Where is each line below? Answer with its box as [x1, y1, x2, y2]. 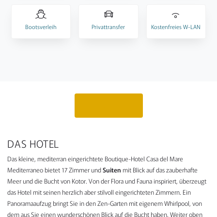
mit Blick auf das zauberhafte [123, 165, 198, 175]
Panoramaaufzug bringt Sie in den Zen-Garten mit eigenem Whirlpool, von [7, 199, 202, 208]
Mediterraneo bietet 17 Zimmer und [7, 165, 103, 175]
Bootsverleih [25, 22, 57, 31]
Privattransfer [92, 22, 125, 31]
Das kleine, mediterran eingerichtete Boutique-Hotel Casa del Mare [7, 154, 183, 164]
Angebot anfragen [82, 101, 135, 110]
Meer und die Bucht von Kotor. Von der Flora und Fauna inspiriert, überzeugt [7, 176, 206, 186]
